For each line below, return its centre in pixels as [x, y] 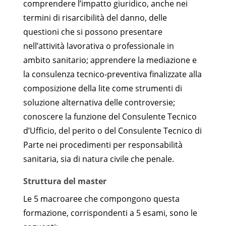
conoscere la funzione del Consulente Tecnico [110, 116]
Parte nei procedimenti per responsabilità [103, 145]
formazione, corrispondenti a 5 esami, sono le [110, 213]
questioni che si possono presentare [93, 32]
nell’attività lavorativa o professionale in [99, 46]
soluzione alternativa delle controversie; [99, 102]
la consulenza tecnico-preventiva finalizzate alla [112, 74]
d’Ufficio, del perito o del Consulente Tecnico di [112, 130]
